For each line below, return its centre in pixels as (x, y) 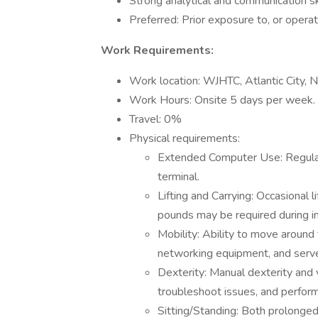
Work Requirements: (157, 50)
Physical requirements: (185, 138)
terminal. (179, 177)
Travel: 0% (155, 119)
